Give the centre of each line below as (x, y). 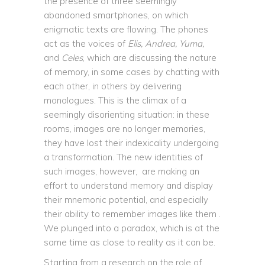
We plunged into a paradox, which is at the (132, 228)
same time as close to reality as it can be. (130, 242)
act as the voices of (86, 43)
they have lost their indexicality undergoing (131, 143)
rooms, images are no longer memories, (125, 129)
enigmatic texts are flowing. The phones (126, 29)
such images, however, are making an (122, 171)
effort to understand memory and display (128, 185)
